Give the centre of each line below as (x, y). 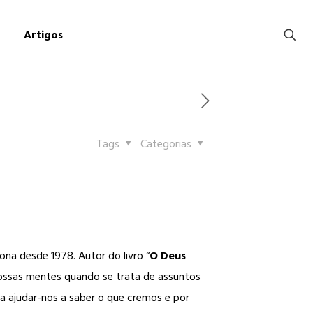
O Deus (167, 256)
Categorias (167, 144)
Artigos (44, 35)
